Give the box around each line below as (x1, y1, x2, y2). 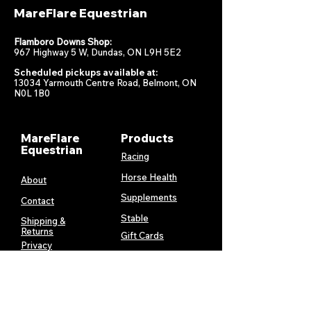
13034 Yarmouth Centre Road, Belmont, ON (14, 76, 196, 88)
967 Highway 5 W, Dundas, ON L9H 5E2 (14, 46, 181, 58)
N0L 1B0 (14, 87, 50, 99)
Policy (21, 249, 46, 261)
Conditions (21, 280, 66, 292)
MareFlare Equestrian (14, 5, 147, 20)
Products (121, 131, 174, 145)
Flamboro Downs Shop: (14, 35, 112, 47)
